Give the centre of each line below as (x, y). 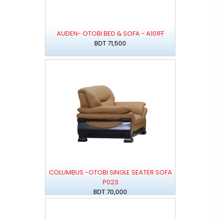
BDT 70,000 (110, 192)
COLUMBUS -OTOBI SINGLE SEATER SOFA (110, 173)
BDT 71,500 (110, 44)
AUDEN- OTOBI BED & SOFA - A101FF (110, 34)
